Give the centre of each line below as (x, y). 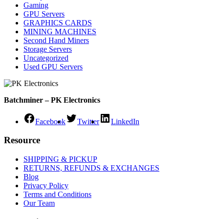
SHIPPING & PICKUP (60, 159)
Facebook (50, 121)
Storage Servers (48, 49)
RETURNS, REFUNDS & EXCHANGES (91, 168)
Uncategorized (46, 58)
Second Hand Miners (56, 40)
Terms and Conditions (57, 195)
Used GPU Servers (53, 66)
